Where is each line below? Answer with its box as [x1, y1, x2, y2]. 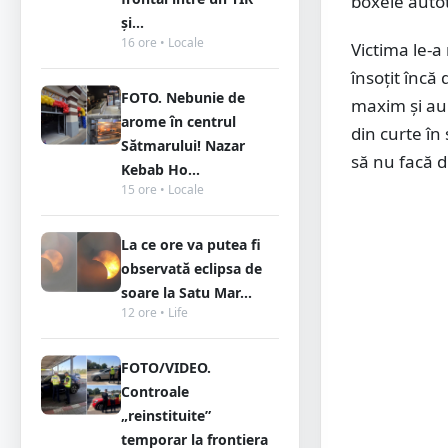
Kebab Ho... [121, 160, 200, 179]
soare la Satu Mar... [121, 283, 252, 302]
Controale [121, 382, 189, 401]
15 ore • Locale [121, 181, 204, 198]
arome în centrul [121, 112, 236, 131]
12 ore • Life [121, 304, 188, 321]
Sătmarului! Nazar [121, 136, 245, 155]
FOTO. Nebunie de [121, 88, 245, 107]
